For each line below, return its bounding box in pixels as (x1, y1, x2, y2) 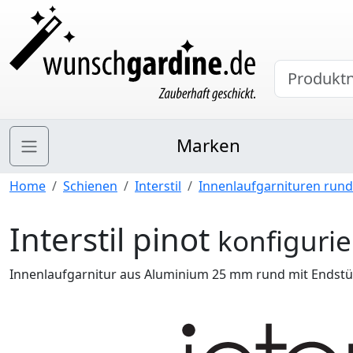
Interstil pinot (9, 217, 217, 261)
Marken (176, 133, 241, 158)
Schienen (63, 177, 117, 195)
